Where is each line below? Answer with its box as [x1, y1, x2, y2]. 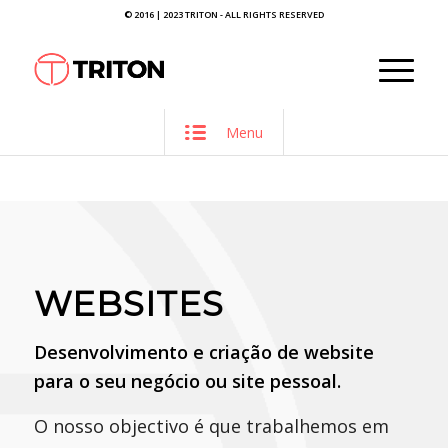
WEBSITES [33, 283, 224, 325]
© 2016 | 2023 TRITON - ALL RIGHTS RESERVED [123, 8, 324, 21]
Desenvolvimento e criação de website [33, 340, 374, 365]
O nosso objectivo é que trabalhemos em [33, 413, 389, 438]
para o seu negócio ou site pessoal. [33, 369, 341, 394]
